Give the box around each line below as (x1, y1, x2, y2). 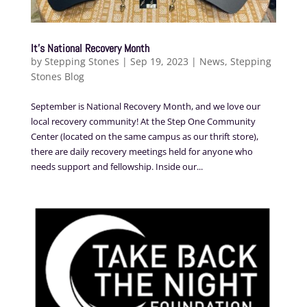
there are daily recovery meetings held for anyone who (30, 145, 253, 158)
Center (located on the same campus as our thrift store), (30, 130, 258, 143)
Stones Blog (30, 69, 84, 83)
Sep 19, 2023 (130, 54, 188, 68)
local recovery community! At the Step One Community (30, 114, 256, 127)
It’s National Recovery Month (30, 40, 149, 56)
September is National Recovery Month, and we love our (30, 99, 260, 112)
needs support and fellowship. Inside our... (30, 160, 203, 173)
